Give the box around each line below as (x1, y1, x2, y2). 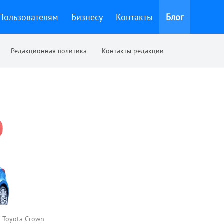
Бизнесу (71, 11, 103, 23)
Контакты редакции (102, 46, 164, 55)
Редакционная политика (11, 46, 87, 55)
